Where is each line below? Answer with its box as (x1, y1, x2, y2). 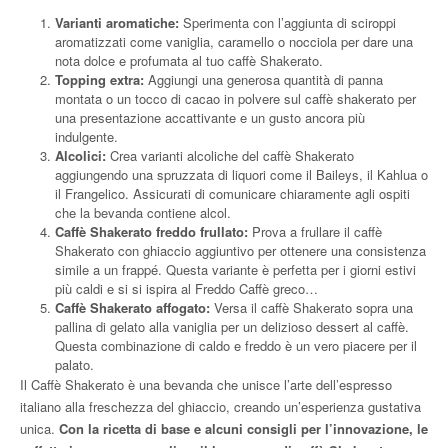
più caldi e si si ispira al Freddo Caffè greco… (55, 278, 318, 298)
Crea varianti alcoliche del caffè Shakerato (110, 145, 354, 165)
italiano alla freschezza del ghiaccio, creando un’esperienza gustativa (20, 396, 421, 416)
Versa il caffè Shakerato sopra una (210, 297, 413, 317)
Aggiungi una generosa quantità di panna (148, 69, 383, 89)
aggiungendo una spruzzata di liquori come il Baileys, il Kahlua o (55, 164, 428, 184)
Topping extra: (55, 69, 148, 89)
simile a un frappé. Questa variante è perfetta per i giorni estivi (55, 259, 416, 279)
